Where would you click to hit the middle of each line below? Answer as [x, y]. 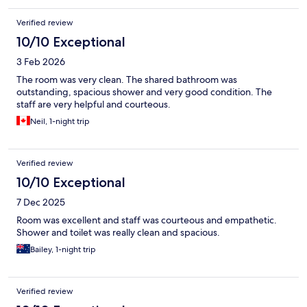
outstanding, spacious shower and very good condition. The [144, 92]
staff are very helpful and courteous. [94, 105]
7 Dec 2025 [41, 202]
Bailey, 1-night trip [63, 250]
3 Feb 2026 [41, 62]
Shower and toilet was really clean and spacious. [118, 233]
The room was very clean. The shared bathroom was [127, 80]
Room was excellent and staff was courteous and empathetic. [147, 220]
